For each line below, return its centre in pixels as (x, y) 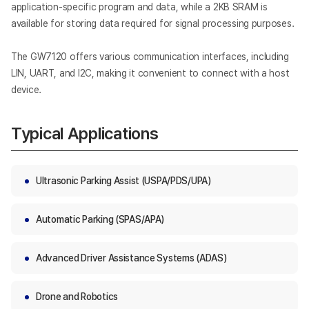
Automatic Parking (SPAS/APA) (100, 220)
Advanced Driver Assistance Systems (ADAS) (131, 258)
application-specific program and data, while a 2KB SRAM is (139, 7)
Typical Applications (85, 134)
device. (27, 90)
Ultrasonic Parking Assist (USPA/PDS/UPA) (123, 181)
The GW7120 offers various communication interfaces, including (150, 57)
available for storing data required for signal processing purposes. (153, 24)
